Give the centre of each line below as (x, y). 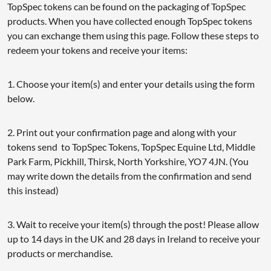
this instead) (35, 191)
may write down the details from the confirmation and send (129, 176)
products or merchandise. (62, 253)
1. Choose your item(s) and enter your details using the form (131, 84)
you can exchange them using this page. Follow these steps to (133, 36)
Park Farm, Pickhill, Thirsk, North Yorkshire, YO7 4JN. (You (128, 162)
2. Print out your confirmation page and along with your (122, 132)
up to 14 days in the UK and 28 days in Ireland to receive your (134, 239)
